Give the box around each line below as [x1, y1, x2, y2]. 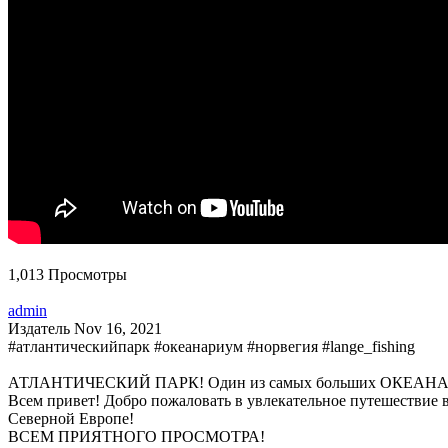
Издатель [8, 320, 74, 338]
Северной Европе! [8, 410, 134, 428]
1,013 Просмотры [8, 266, 127, 284]
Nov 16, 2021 [74, 320, 162, 338]
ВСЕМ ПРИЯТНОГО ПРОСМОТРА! [8, 428, 265, 446]
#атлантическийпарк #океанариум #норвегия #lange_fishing [8, 338, 415, 356]
